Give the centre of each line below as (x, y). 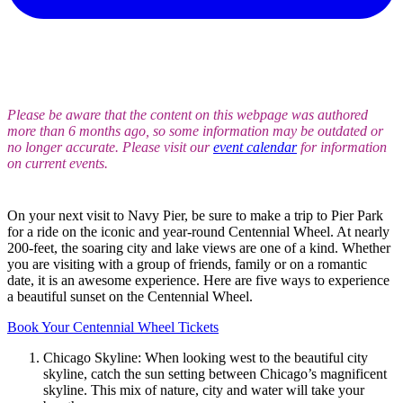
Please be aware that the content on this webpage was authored (188, 114)
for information (342, 147)
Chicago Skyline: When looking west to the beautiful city (206, 357)
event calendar (255, 147)
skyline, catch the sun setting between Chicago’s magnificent (215, 373)
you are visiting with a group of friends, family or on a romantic (187, 264)
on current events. (58, 163)
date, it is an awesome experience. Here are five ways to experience (198, 280)
